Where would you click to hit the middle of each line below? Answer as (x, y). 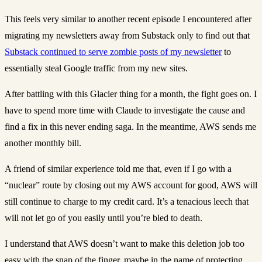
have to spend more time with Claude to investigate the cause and (125, 110)
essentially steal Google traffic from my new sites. (96, 68)
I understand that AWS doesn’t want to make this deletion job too (125, 243)
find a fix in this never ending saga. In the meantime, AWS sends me (130, 126)
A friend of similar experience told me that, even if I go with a (118, 168)
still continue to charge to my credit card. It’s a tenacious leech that (127, 201)
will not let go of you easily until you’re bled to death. (104, 218)
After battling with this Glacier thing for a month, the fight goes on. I (131, 94)
